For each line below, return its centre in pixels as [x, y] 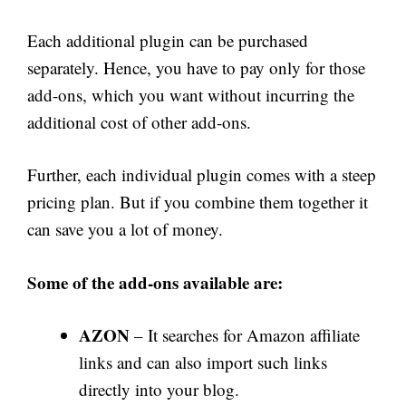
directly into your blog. [159, 390]
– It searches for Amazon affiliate [245, 335]
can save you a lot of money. [125, 229]
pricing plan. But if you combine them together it [198, 202]
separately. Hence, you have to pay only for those [196, 67]
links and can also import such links [203, 362]
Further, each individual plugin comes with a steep [202, 175]
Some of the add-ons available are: [155, 282]
